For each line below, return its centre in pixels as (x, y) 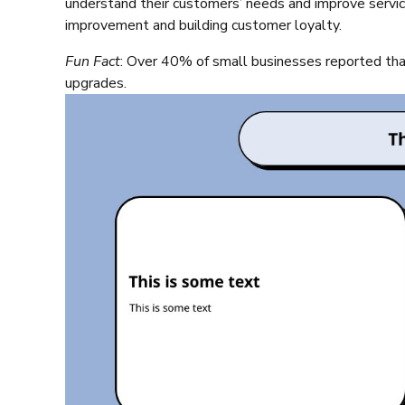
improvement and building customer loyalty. (203, 26)
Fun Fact (93, 62)
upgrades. (96, 84)
